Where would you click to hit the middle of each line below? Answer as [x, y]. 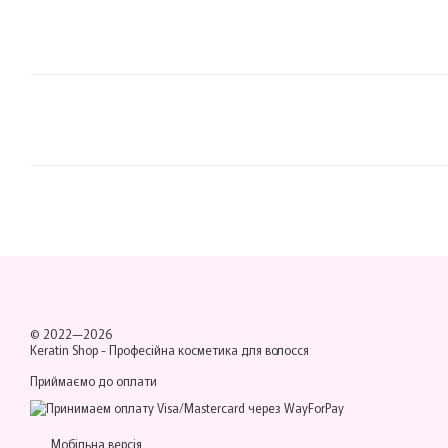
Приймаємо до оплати [93, 380]
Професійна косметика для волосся [209, 349]
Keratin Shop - [69, 349]
